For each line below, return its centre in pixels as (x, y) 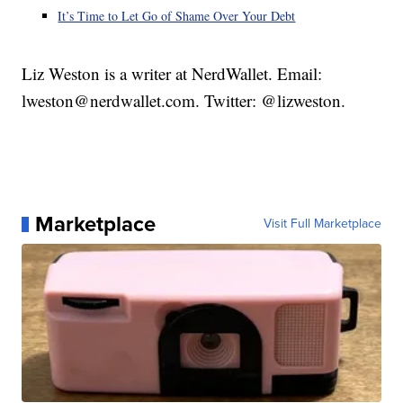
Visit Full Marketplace (322, 224)
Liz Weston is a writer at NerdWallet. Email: (172, 74)
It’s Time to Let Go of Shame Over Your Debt (177, 16)
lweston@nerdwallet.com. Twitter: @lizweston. (184, 101)
